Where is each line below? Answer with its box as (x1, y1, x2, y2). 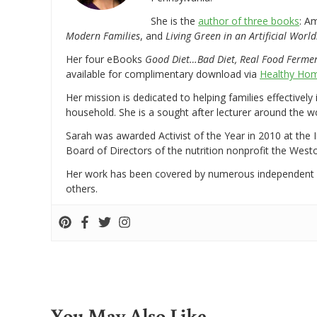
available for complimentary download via (66, 67, 260, 81)
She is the (151, 14, 198, 28)
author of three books (198, 14, 299, 28)
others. (66, 182, 98, 196)
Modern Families (66, 29, 140, 43)
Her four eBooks (66, 52, 145, 67)
